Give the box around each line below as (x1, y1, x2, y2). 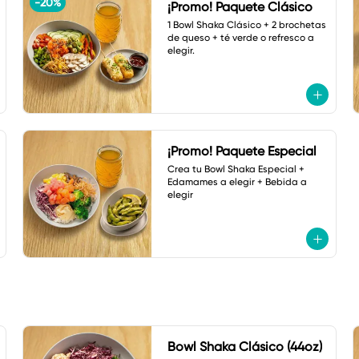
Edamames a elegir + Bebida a (167, 176, 307, 188)
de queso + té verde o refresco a (167, 32, 314, 43)
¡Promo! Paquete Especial (167, 143, 317, 159)
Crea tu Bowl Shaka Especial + (167, 163, 305, 175)
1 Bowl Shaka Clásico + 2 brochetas (167, 19, 326, 30)
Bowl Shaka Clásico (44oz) (167, 339, 322, 354)
